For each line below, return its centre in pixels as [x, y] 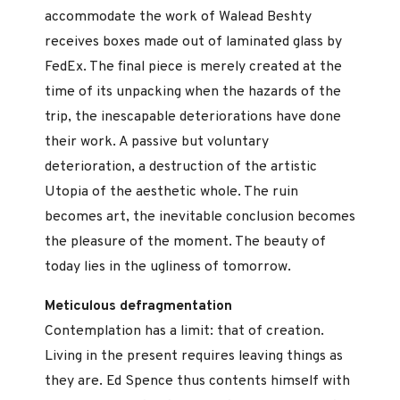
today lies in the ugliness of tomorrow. [168, 267]
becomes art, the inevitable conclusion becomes [200, 217]
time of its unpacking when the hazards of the [193, 92]
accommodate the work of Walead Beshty [178, 17]
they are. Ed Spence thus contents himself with [197, 382]
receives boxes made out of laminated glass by [193, 42]
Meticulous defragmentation [138, 307]
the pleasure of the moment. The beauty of [185, 242]
